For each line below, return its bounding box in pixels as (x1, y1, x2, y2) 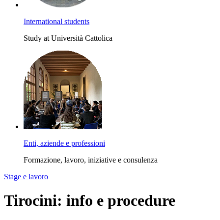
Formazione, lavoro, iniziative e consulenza (24, 155, 158, 164)
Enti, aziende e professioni (24, 138, 105, 147)
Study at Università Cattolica (24, 33, 112, 42)
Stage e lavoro (4, 172, 48, 181)
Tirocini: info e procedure (4, 192, 175, 210)
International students (24, 17, 89, 26)
